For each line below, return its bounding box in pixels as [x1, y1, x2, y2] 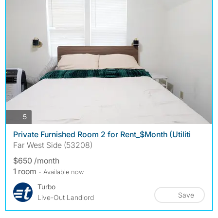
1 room [13, 166, 38, 176]
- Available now [38, 167, 84, 176]
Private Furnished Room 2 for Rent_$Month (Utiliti [13, 129, 191, 139]
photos [26, 112, 48, 121]
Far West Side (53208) [13, 140, 92, 150]
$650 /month [13, 155, 59, 165]
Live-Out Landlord [37, 193, 94, 201]
